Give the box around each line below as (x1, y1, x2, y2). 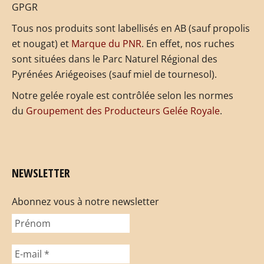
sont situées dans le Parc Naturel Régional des (12, 52, 217, 66)
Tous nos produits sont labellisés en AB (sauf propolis (12, 22, 250, 35)
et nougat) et (12, 37, 71, 51)
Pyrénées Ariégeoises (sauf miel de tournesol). (12, 68, 217, 81)
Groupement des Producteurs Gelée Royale (26, 104, 220, 118)
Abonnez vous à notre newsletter (12, 195, 159, 209)
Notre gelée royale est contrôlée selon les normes (12, 89, 233, 103)
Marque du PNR (71, 37, 141, 51)
